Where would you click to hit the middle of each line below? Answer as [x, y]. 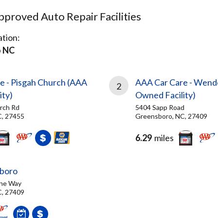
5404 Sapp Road [160, 107]
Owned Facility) [165, 95]
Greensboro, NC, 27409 [171, 116]
